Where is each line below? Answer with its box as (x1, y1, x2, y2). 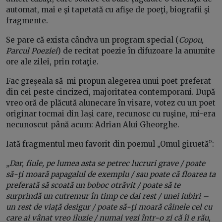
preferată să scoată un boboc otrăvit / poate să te (6, 180, 180, 190)
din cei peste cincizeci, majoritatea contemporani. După (6, 87, 215, 97)
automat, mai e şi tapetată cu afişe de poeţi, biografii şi (6, 4, 210, 14)
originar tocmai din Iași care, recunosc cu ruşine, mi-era (6, 109, 216, 118)
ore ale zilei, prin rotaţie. (6, 56, 99, 66)
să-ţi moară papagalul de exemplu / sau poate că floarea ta (6, 169, 216, 179)
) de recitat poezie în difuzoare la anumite (57, 46, 215, 55)
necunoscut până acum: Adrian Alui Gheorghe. (6, 119, 179, 129)
